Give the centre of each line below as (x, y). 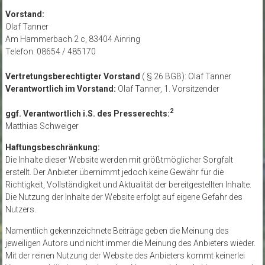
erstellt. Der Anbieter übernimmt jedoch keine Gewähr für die (114, 172)
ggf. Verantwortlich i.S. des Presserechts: (87, 114)
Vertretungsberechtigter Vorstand (73, 76)
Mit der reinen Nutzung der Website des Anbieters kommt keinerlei (125, 256)
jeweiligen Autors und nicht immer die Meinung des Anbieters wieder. (130, 243)
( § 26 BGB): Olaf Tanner (186, 76)
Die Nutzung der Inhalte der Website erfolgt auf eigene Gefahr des (124, 197)
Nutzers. (20, 209)
